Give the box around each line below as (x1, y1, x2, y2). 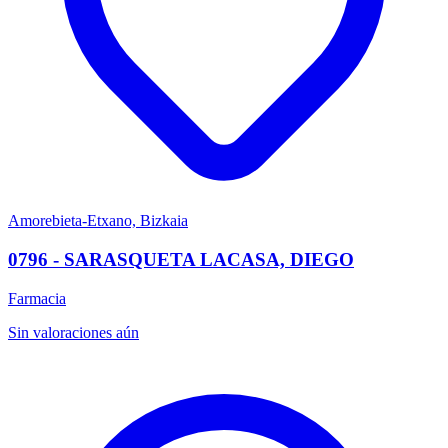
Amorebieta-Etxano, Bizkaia (8, 212, 188, 230)
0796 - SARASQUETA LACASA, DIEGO (8, 249, 354, 271)
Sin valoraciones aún (8, 323, 139, 341)
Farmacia (8, 289, 66, 307)
